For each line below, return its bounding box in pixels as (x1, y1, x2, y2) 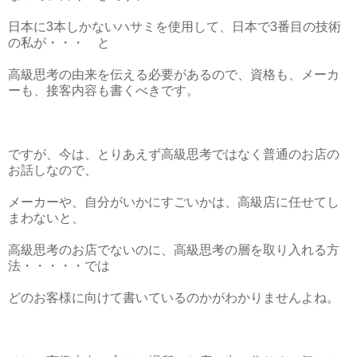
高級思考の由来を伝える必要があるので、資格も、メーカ (8, 67, 339, 81)
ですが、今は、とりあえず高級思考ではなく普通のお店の (8, 147, 339, 161)
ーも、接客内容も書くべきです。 (8, 83, 199, 97)
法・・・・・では (8, 258, 110, 273)
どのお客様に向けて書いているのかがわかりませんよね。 (8, 290, 339, 304)
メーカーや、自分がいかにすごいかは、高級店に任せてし (8, 194, 339, 209)
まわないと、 (8, 210, 84, 225)
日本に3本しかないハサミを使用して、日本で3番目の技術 (8, 19, 341, 33)
